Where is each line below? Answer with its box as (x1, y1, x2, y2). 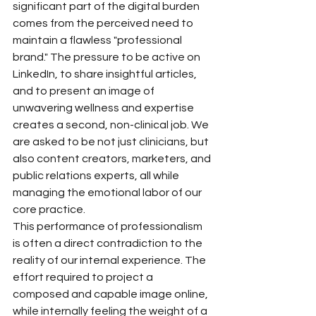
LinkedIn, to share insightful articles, (13, 68, 199, 80)
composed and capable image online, (13, 288, 210, 300)
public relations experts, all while (13, 170, 181, 181)
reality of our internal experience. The (13, 255, 208, 266)
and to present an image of (13, 85, 157, 97)
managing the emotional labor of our (13, 187, 204, 198)
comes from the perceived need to (13, 18, 195, 29)
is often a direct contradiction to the (13, 238, 205, 249)
